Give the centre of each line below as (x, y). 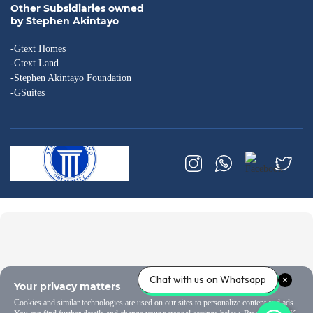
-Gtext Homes (38, 49)
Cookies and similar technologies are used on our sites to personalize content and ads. (155, 303)
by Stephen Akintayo (65, 21)
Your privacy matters (67, 286)
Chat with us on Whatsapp (208, 279)
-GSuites (28, 93)
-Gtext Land (35, 64)
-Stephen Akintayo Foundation (71, 78)
